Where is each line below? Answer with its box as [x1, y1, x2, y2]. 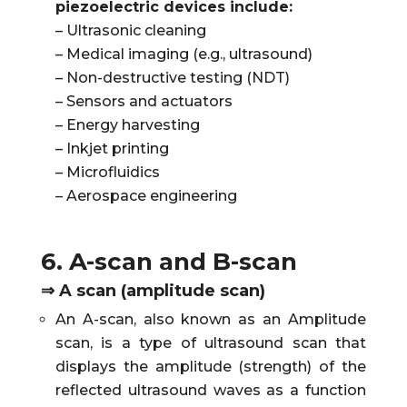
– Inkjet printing [55, 140, 169, 158]
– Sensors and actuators [55, 93, 233, 111]
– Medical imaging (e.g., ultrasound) [55, 45, 313, 64]
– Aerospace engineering [55, 187, 237, 205]
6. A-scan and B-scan [40, 247, 297, 277]
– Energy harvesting [55, 116, 200, 134]
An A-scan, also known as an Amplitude [55, 311, 367, 329]
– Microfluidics [55, 164, 160, 182]
